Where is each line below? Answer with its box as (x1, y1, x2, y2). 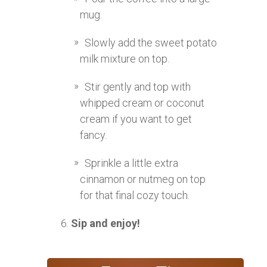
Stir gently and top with (85, 80, 191, 94)
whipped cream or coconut (80, 97, 204, 110)
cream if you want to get (80, 113, 192, 126)
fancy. (80, 129, 107, 142)
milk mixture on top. (80, 52, 169, 66)
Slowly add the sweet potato (85, 36, 217, 49)
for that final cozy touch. (80, 189, 190, 202)
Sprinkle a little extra (85, 157, 178, 170)
